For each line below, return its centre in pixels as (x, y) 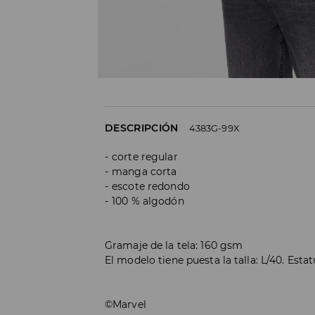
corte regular (145, 156)
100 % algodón (148, 201)
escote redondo (151, 186)
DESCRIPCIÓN (142, 128)
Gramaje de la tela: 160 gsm (174, 245)
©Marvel (126, 304)
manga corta (144, 171)
